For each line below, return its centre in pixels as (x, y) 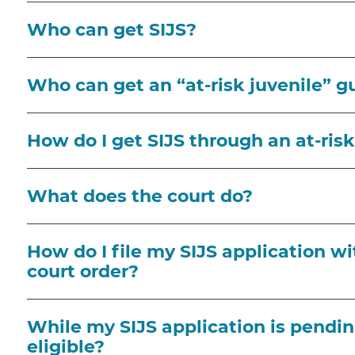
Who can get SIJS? (112, 29)
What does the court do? (140, 196)
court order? (83, 271)
